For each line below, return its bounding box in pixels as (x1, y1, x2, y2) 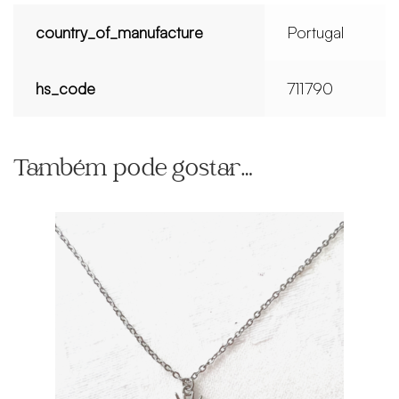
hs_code (36, 78, 96, 99)
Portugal (287, 22, 345, 43)
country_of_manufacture (36, 22, 204, 43)
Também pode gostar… (13, 157, 252, 183)
